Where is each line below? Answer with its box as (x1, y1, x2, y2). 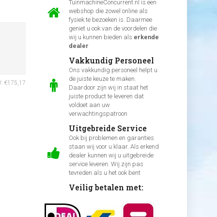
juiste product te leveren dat (68, 93, 144, 100)
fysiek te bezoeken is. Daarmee (68, 16, 152, 23)
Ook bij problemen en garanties (68, 134, 154, 141)
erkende (133, 33, 159, 41)
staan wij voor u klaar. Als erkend (68, 143, 159, 150)
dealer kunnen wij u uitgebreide (68, 152, 154, 159)
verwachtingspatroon (68, 110, 127, 117)
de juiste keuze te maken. (68, 75, 136, 82)
